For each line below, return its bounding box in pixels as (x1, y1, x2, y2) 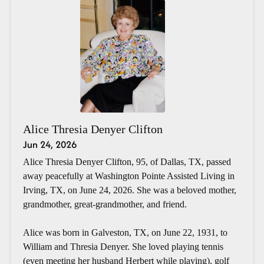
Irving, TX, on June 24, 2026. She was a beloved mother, (22, 184, 236, 195)
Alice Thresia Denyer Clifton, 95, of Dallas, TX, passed (22, 156, 231, 167)
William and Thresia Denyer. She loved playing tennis (22, 241, 223, 252)
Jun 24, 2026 (22, 137, 77, 151)
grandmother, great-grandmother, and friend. (22, 199, 187, 209)
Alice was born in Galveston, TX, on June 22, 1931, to (22, 227, 227, 237)
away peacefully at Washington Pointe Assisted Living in (22, 170, 235, 181)
